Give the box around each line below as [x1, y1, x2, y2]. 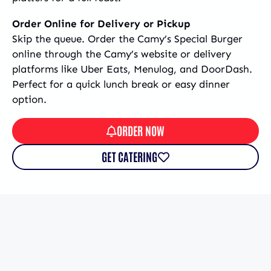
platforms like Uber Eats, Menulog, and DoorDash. [12, 62, 252, 75]
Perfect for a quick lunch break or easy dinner [12, 77, 230, 90]
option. [12, 93, 47, 105]
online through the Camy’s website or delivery [12, 47, 231, 60]
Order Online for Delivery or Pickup [12, 17, 191, 30]
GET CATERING [102, 148, 158, 164]
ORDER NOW [117, 122, 165, 138]
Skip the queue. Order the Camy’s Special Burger [12, 32, 243, 45]
